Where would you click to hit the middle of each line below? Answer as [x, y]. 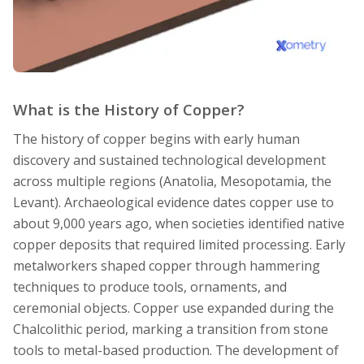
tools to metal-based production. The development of [176, 351]
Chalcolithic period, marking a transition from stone [171, 329]
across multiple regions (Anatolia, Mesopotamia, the [172, 182]
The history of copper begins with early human [156, 139]
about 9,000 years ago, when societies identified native [179, 224]
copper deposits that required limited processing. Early [179, 245]
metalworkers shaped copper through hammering [167, 266]
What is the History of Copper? [129, 110]
